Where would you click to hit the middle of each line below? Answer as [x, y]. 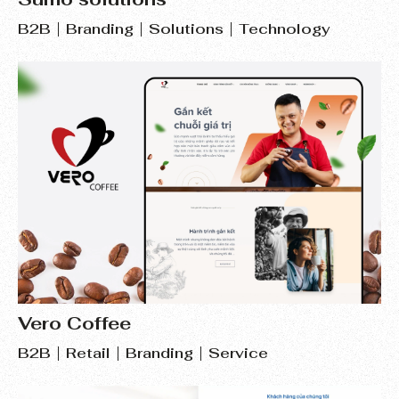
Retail [88, 353]
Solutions [186, 28]
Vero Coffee [74, 323]
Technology [285, 28]
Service [238, 353]
